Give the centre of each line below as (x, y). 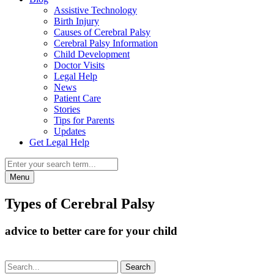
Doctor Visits (79, 65)
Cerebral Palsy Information (106, 43)
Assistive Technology (95, 10)
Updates (70, 131)
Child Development (92, 54)
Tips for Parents (84, 120)
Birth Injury (76, 21)
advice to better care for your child (91, 231)
